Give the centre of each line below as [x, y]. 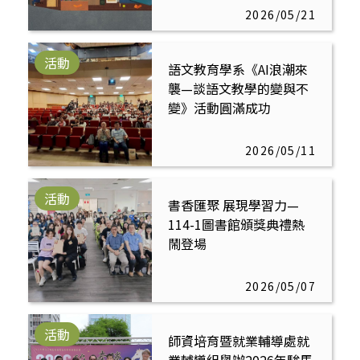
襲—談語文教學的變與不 [238, 89]
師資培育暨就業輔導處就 [239, 341]
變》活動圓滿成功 [219, 108]
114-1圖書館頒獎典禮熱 [236, 225]
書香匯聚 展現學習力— [233, 205]
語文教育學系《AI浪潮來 [238, 70]
